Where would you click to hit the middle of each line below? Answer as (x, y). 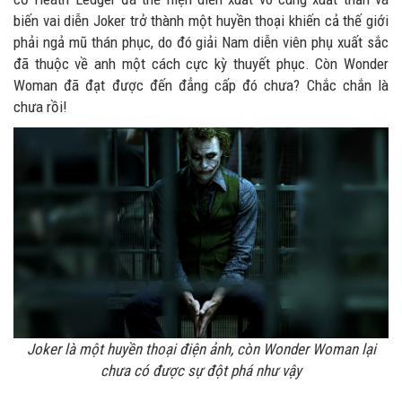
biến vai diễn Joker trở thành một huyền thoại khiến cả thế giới (201, 20)
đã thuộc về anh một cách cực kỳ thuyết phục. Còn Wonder (201, 63)
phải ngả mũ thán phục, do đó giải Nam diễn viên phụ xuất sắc (201, 42)
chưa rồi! (40, 106)
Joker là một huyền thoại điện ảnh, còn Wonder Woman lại (201, 350)
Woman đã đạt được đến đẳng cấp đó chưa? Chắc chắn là (201, 85)
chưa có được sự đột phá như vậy (201, 371)
